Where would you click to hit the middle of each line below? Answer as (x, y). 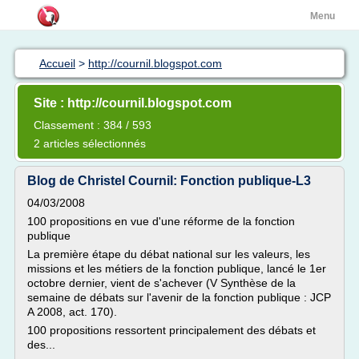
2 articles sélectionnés (90, 143)
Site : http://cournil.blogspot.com (133, 103)
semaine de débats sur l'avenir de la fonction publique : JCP (179, 297)
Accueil (57, 63)
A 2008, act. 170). (72, 312)
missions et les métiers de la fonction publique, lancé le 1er (177, 268)
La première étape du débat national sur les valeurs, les (169, 254)
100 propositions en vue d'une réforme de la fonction (161, 221)
